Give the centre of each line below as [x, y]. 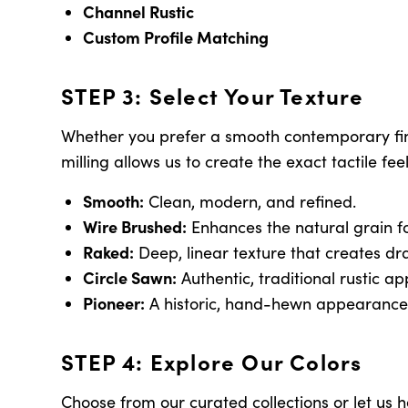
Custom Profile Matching [176, 37]
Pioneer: [114, 303]
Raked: [109, 252]
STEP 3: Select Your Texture [213, 95]
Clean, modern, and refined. [250, 201]
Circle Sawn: [130, 277]
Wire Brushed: [135, 226]
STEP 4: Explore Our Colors [212, 361]
